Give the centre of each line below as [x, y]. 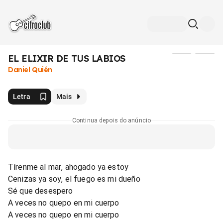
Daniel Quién [30, 70]
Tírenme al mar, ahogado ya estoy [68, 167]
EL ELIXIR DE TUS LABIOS [67, 58]
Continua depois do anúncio [111, 120]
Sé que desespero [41, 191]
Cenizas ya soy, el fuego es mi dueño [74, 179]
